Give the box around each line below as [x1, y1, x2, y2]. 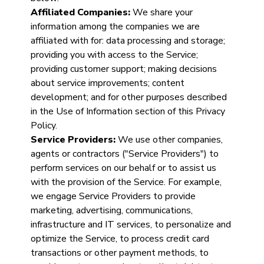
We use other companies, [115, 133, 223, 146]
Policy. [30, 119, 60, 132]
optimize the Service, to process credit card [30, 232, 209, 245]
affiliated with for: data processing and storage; [30, 34, 225, 47]
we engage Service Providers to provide [30, 190, 196, 203]
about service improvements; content [30, 77, 184, 90]
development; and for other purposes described [30, 91, 227, 104]
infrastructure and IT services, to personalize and [30, 218, 231, 231]
